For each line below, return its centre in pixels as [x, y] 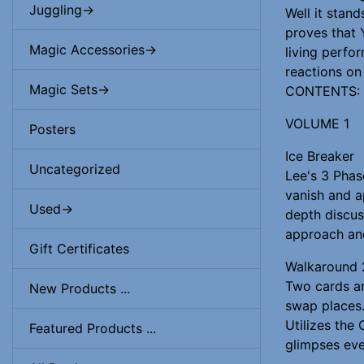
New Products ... [80, 288]
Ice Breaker [320, 156]
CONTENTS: [323, 91]
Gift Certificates [79, 249]
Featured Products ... [93, 328]
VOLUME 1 [317, 123]
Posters [52, 129]
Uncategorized [75, 169]
